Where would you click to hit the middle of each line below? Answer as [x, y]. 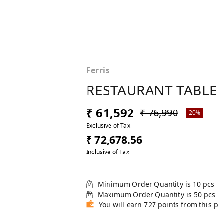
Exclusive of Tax [108, 126]
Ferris [98, 71]
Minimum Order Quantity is [145, 184]
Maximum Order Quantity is [146, 195]
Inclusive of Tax [108, 152]
